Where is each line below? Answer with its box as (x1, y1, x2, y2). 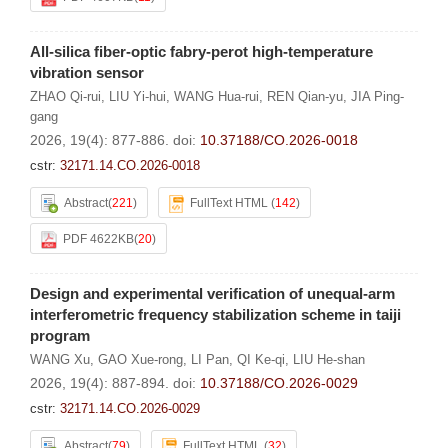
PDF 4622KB (63, 232, 134, 246)
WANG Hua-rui (174, 89, 259, 104)
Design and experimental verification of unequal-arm (30, 285, 395, 302)
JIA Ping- (351, 89, 404, 104)
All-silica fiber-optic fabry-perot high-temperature (30, 43, 373, 60)
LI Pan (191, 352, 229, 367)
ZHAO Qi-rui (30, 89, 101, 104)
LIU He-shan (293, 352, 365, 367)
